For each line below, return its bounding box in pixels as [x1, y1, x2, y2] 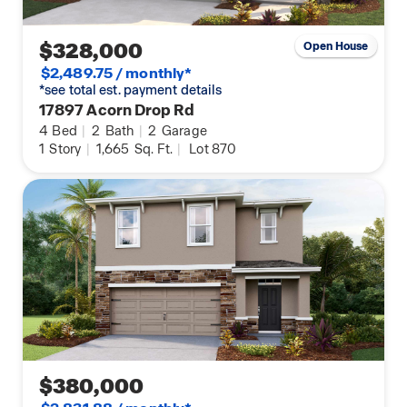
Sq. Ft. [131, 141, 174, 158]
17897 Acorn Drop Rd [39, 100, 195, 121]
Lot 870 [189, 141, 237, 158]
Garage [158, 123, 208, 140]
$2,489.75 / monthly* [41, 64, 193, 84]
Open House [303, 38, 369, 54]
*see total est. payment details [39, 82, 223, 99]
